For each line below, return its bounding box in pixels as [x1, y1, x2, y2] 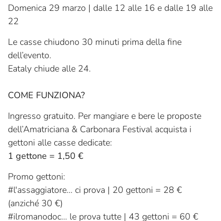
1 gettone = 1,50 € [8, 150, 83, 162]
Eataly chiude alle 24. [8, 63, 91, 75]
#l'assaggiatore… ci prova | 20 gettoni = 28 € [8, 184, 182, 196]
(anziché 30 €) [8, 197, 63, 210]
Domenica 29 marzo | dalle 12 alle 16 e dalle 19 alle [8, 2, 213, 14]
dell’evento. [8, 49, 51, 62]
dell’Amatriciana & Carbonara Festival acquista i [8, 123, 191, 136]
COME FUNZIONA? [8, 89, 85, 102]
